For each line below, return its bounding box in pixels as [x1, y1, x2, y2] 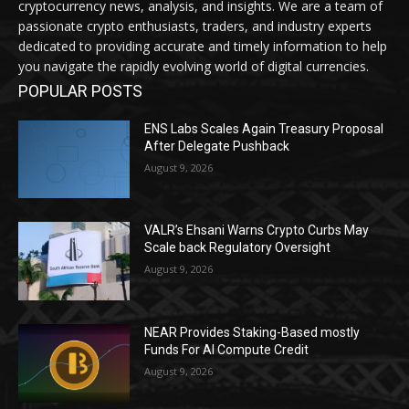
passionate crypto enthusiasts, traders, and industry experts [18, 16, 372, 35]
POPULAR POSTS [18, 80, 142, 100]
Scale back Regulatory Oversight [144, 240, 331, 256]
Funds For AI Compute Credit [144, 342, 309, 358]
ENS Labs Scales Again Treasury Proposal [144, 121, 384, 136]
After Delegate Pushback [144, 138, 290, 153]
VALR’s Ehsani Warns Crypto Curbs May [144, 223, 370, 238]
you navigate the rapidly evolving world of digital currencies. [18, 57, 369, 75]
